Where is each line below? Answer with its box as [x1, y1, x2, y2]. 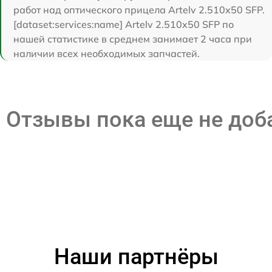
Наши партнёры [53, 243, 219, 270]
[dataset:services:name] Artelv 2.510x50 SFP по [13, 18, 234, 30]
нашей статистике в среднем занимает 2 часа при [13, 32, 252, 45]
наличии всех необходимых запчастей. [13, 47, 200, 59]
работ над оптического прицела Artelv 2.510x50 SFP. [13, 3, 265, 16]
